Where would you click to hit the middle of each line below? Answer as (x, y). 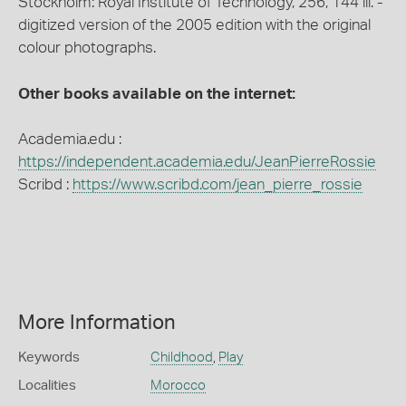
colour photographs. (87, 48)
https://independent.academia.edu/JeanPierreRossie (197, 162)
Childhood (181, 357)
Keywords (49, 357)
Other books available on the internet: (157, 93)
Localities (47, 385)
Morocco (178, 385)
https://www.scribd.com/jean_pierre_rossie (217, 184)
